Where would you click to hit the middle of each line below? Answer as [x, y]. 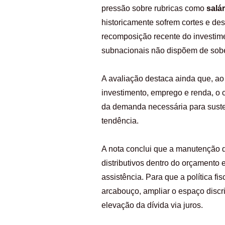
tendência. [120, 121]
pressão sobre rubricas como [154, 8]
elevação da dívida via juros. [152, 205]
